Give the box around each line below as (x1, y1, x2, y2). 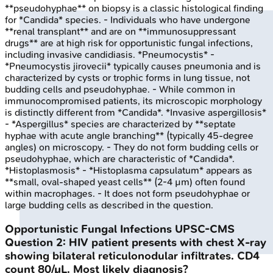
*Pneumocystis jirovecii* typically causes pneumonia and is (5, 60, 261, 72)
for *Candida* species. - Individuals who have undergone (5, 14, 250, 26)
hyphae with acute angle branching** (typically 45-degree (5, 130, 253, 141)
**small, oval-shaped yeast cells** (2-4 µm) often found (5, 176, 245, 188)
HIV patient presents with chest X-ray (69, 235, 266, 249)
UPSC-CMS (175, 222, 235, 236)
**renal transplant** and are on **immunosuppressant (5, 26, 236, 37)
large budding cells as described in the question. (5, 199, 213, 211)
